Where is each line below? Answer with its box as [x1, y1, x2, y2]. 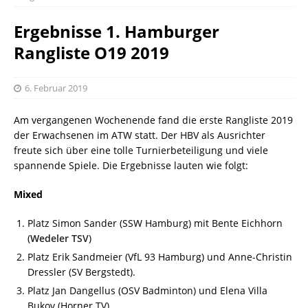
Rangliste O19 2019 [14, 41, 169, 64]
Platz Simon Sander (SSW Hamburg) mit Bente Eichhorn [27, 216, 283, 230]
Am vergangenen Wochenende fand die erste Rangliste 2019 [14, 113, 293, 126]
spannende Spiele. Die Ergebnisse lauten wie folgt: [14, 158, 248, 172]
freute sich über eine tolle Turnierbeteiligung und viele [14, 143, 268, 157]
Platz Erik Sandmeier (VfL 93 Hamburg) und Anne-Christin [27, 250, 292, 263]
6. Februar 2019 [25, 81, 87, 94]
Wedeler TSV [30, 231, 89, 245]
